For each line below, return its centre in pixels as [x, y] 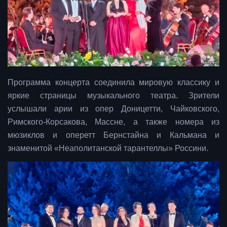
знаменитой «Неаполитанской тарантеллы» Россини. [108, 148]
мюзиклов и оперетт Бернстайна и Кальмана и [113, 135]
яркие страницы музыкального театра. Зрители [113, 96]
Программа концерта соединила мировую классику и [113, 83]
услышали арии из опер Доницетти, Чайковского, [113, 109]
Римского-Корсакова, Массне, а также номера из [113, 122]
